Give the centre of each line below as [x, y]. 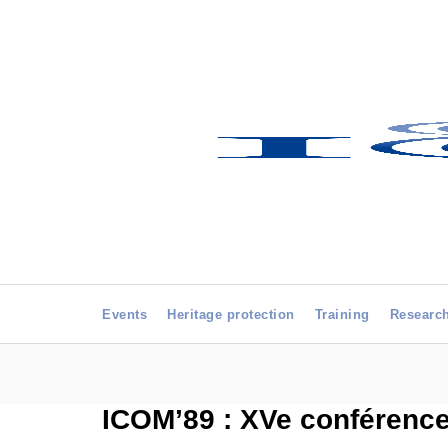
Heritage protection [231, 314]
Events [124, 314]
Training [342, 314]
